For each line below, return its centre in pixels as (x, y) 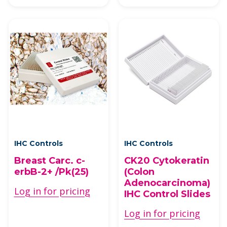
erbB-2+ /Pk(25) (51, 172)
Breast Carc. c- (49, 160)
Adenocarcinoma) (167, 183)
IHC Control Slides (167, 194)
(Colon (139, 172)
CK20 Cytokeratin (167, 160)
